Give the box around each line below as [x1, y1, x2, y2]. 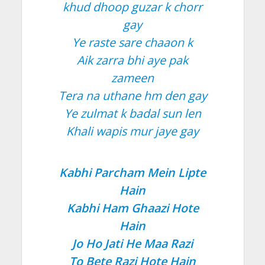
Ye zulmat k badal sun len [64, 105, 201, 121]
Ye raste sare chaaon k [72, 34, 193, 50]
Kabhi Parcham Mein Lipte [59, 164, 206, 180]
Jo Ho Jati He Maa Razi [72, 235, 193, 251]
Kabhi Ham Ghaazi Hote [66, 199, 199, 216]
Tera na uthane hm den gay [58, 87, 207, 104]
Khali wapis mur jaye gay [66, 122, 199, 139]
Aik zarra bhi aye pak [77, 51, 188, 68]
